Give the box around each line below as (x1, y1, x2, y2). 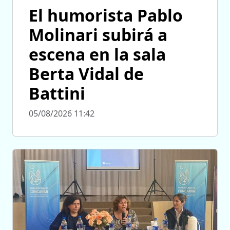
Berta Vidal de (29, 63, 144, 85)
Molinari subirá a (29, 24, 167, 46)
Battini (29, 82, 85, 105)
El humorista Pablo (29, 4, 183, 27)
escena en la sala (29, 43, 166, 66)
